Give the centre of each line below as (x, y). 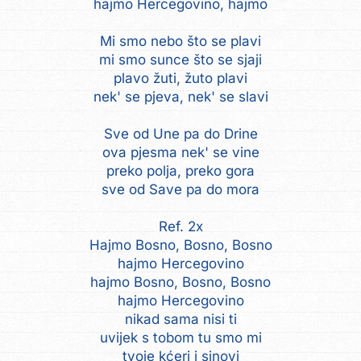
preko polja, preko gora (180, 170)
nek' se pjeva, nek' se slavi (180, 96)
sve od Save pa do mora (180, 189)
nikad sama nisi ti (180, 319)
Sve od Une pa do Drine (180, 133)
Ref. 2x (180, 226)
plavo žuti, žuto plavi (180, 78)
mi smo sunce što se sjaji (180, 59)
